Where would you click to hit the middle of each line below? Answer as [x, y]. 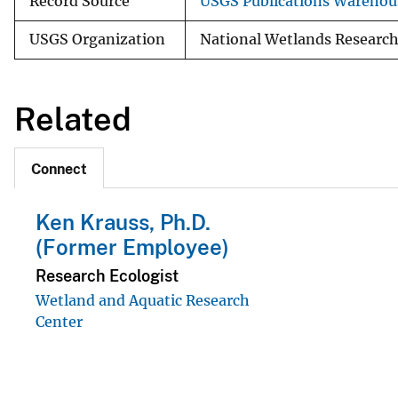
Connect [59, 170]
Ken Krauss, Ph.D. [123, 223]
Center [59, 321]
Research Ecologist [107, 275]
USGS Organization [97, 39]
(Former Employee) [132, 247]
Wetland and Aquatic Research [143, 300]
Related [73, 119]
